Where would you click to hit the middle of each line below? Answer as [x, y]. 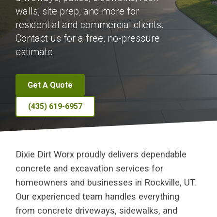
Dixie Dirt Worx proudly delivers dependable [101, 154]
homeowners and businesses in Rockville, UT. [106, 182]
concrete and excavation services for [89, 168]
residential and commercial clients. [90, 24]
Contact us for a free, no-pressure [88, 38]
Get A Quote [50, 85]
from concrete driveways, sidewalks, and [96, 210]
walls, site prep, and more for [77, 11]
